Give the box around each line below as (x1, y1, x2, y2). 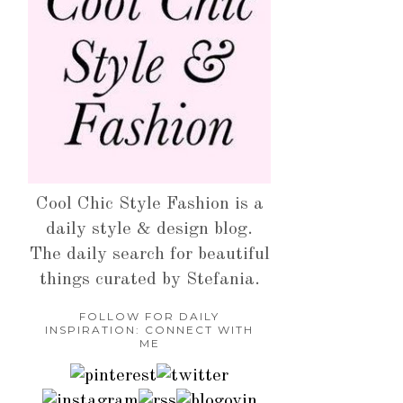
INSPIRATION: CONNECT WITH (45, 323, 254, 337)
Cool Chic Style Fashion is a (35, 195, 264, 214)
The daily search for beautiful (29, 246, 270, 264)
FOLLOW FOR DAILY (79, 309, 219, 324)
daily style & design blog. (46, 220, 253, 239)
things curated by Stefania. (39, 271, 260, 290)
